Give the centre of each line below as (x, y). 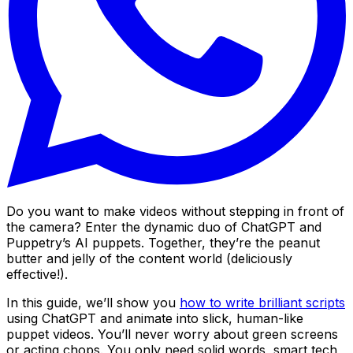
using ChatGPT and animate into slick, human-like (155, 318)
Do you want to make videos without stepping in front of (175, 211)
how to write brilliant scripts (262, 302)
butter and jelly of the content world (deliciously (149, 258)
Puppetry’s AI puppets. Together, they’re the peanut (163, 242)
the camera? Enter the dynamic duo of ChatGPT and (164, 227)
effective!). (39, 274)
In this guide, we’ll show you (93, 302)
